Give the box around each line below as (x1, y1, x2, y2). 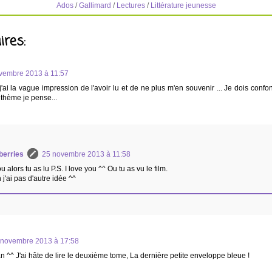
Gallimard (78, 1, 111, 10)
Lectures (116, 1, 145, 10)
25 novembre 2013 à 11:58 (42, 150, 131, 159)
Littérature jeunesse (150, 1, 216, 10)
